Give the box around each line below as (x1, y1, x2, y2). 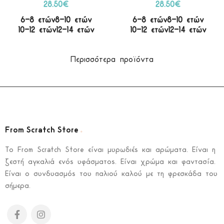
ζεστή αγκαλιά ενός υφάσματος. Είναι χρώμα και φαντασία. (5, 158, 215, 166)
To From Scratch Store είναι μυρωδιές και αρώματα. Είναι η (5, 146, 215, 154)
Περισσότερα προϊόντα (70, 55, 153, 64)
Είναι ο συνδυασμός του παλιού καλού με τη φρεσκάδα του (5, 170, 217, 178)
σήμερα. (5, 182, 30, 190)
